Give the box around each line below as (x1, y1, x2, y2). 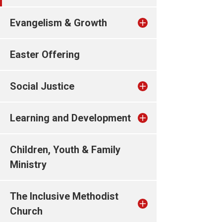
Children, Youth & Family (10, 144, 120, 156)
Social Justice (10, 80, 74, 92)
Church (10, 205, 43, 217)
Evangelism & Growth (10, 17, 107, 29)
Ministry (10, 159, 47, 170)
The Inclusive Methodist (10, 190, 118, 202)
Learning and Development (10, 112, 131, 124)
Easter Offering (10, 49, 80, 60)
